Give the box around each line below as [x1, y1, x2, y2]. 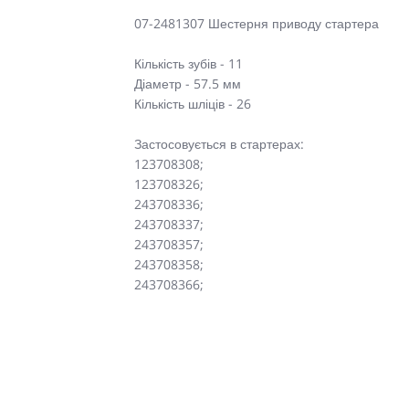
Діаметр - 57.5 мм [134, 75, 241, 92]
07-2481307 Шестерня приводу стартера [134, 15, 379, 32]
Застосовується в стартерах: [134, 135, 304, 152]
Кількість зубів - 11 [134, 55, 243, 72]
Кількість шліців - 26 [134, 95, 251, 112]
